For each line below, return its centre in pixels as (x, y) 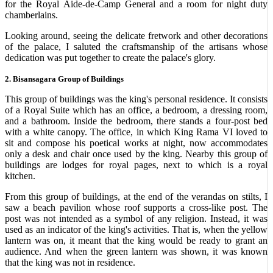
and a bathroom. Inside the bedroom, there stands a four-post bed (136, 121)
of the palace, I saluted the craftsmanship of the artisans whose (136, 47)
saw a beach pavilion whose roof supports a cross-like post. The (136, 207)
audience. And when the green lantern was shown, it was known (136, 251)
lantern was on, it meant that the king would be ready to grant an (136, 240)
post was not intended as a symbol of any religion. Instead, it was (136, 218)
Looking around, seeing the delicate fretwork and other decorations (136, 36)
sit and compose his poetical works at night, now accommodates (136, 143)
